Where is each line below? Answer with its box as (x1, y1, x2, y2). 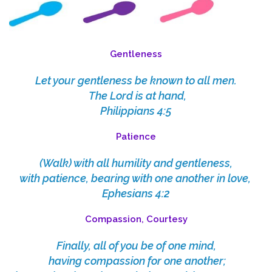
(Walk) (39, 156, 72, 169)
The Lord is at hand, (86, 89, 186, 102)
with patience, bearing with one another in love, (19, 171, 251, 185)
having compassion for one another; (46, 254, 226, 267)
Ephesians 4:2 (102, 186, 170, 200)
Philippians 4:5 (100, 104, 172, 117)
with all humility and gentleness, (73, 156, 233, 169)
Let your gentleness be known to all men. (35, 73, 237, 87)
